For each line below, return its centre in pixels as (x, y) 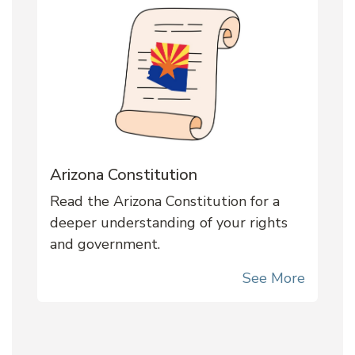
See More (274, 278)
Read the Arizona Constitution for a (165, 201)
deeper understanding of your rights (169, 222)
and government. (105, 244)
